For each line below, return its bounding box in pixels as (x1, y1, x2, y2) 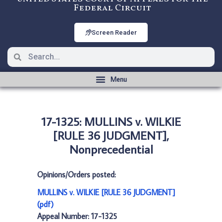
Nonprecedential (69, 141, 153, 157)
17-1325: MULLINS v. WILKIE (41, 113, 181, 129)
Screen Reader (92, 29, 137, 36)
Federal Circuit (73, 2, 151, 14)
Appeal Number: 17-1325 (37, 211, 117, 221)
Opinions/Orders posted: (37, 169, 116, 179)
